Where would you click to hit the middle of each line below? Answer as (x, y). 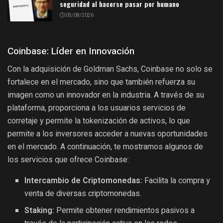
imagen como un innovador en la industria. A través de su (106, 95)
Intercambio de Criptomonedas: (84, 181)
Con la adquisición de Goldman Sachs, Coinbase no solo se (110, 69)
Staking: (40, 211)
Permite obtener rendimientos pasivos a (125, 211)
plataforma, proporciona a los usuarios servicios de (97, 108)
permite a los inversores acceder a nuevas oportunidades (108, 134)
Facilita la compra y (176, 181)
